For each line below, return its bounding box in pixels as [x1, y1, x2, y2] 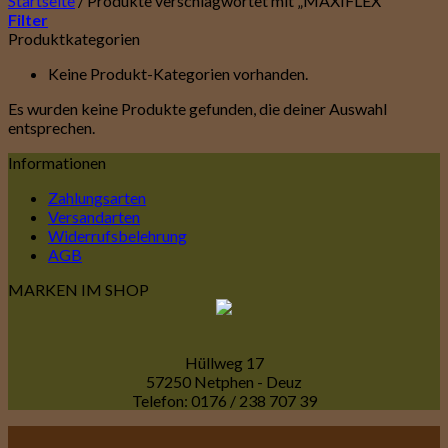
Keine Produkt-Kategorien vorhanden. [48, 64, 308, 83]
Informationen [8, 153, 106, 172]
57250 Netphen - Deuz [146, 372, 302, 391]
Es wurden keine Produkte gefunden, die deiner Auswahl [8, 99, 387, 118]
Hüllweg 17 [184, 353, 264, 372]
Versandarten [48, 207, 140, 226]
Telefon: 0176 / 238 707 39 [131, 391, 317, 410]
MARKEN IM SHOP [8, 280, 149, 299]
